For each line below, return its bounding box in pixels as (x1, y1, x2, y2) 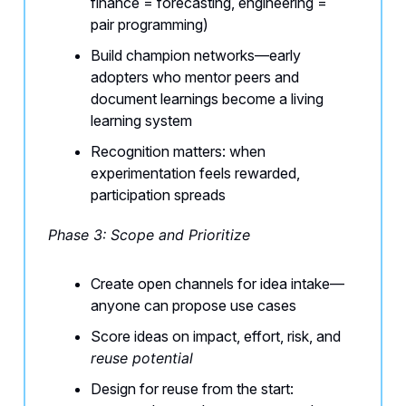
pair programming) (91, 15, 208, 34)
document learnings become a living (91, 90, 324, 109)
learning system (91, 111, 192, 130)
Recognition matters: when (91, 142, 266, 161)
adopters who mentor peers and (91, 68, 299, 87)
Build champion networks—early (91, 46, 301, 65)
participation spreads (91, 186, 226, 205)
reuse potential (91, 349, 193, 368)
